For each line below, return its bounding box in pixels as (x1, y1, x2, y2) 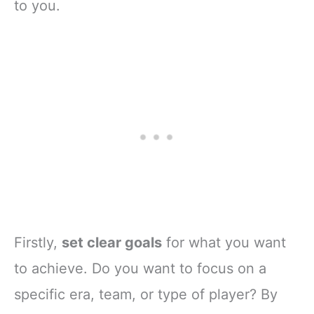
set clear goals (62, 233, 162, 251)
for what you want (162, 233, 286, 251)
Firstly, (14, 233, 62, 251)
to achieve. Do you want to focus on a (14, 259, 266, 277)
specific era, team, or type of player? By (14, 285, 278, 303)
